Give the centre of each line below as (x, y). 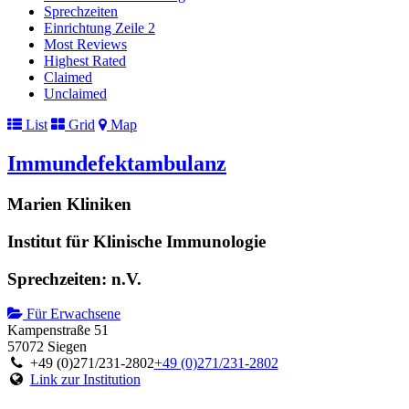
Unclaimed (75, 94)
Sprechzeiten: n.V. (74, 278)
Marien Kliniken (69, 204)
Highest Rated (85, 61)
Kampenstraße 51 (58, 330)
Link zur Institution (85, 380)
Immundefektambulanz (117, 164)
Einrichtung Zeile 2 (100, 28)
